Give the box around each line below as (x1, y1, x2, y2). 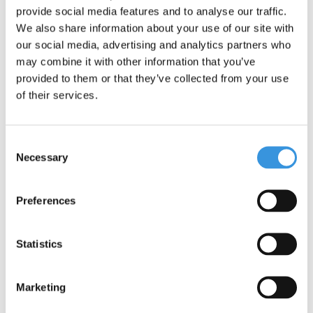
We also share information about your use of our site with (16, 22, 294, 34)
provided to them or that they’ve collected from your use (16, 72, 289, 84)
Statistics (16, 238, 62, 249)
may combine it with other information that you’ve (16, 55, 256, 67)
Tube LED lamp (195, 214, 275, 230)
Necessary (16, 151, 68, 163)
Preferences (16, 194, 76, 206)
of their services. (16, 89, 98, 101)
